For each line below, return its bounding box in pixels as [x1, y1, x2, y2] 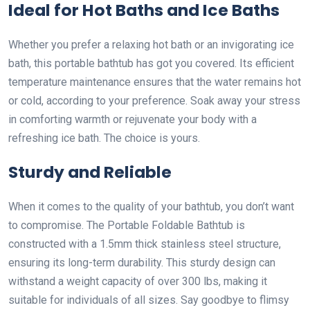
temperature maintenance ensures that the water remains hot [8, 75, 301, 89]
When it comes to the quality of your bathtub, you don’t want [8, 199, 294, 213]
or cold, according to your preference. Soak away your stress [8, 93, 300, 107]
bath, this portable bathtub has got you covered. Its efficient [8, 56, 294, 70]
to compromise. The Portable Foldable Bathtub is [8, 218, 245, 232]
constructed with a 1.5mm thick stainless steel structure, [8, 237, 281, 250]
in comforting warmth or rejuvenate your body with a [8, 112, 257, 126]
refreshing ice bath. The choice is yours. [8, 131, 200, 145]
